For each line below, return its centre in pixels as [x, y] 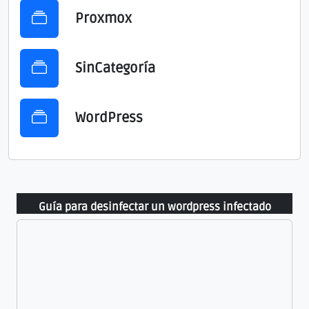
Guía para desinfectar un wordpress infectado [154, 207]
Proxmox [103, 19]
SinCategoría [115, 69]
